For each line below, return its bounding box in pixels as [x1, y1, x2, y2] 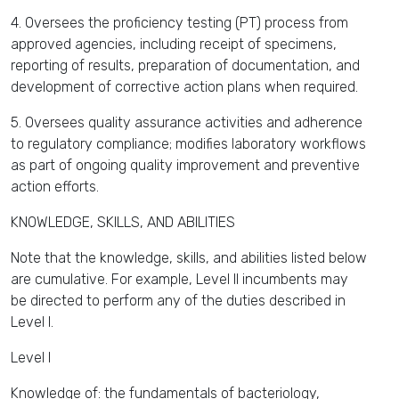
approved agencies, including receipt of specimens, [11, 36, 337, 53]
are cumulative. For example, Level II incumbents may [11, 271, 348, 288]
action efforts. [11, 178, 99, 195]
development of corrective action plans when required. [11, 78, 358, 95]
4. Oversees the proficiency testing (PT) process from [11, 14, 348, 31]
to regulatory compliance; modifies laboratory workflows [11, 135, 366, 152]
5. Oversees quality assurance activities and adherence [11, 114, 362, 131]
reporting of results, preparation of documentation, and [11, 57, 360, 74]
